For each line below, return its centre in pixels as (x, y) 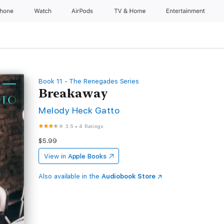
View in (55, 156)
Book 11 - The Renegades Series (89, 81)
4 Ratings (91, 126)
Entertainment (187, 11)
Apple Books (87, 156)
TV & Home (130, 11)
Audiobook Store (128, 176)
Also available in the (70, 176)
